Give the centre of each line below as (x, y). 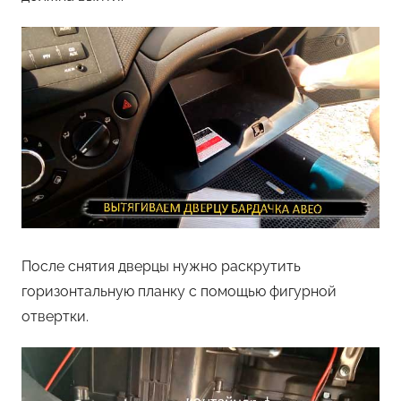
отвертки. (55, 317)
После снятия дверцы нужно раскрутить (161, 267)
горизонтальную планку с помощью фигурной (179, 292)
